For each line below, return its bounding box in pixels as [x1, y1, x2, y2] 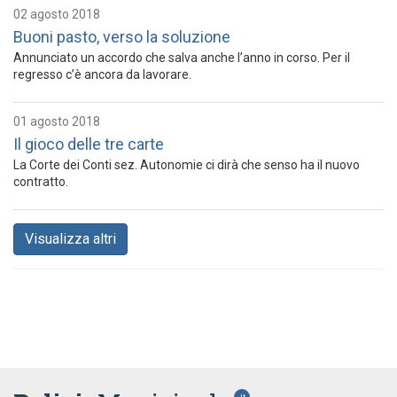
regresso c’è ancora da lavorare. [13, 67, 191, 82]
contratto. [13, 175, 68, 190]
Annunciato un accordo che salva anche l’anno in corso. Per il [13, 51, 350, 66]
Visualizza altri [25, 230, 116, 248]
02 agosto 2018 [13, 7, 100, 22]
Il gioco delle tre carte [13, 135, 164, 154]
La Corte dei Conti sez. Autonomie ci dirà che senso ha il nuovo [13, 158, 360, 173]
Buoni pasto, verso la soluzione [13, 27, 230, 47]
